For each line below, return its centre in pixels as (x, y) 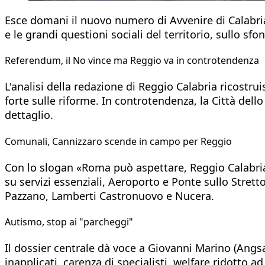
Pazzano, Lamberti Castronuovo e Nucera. (109, 195)
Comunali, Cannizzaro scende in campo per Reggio (118, 141)
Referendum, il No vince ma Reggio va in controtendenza (132, 61)
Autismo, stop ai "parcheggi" (69, 222)
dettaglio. (29, 115)
